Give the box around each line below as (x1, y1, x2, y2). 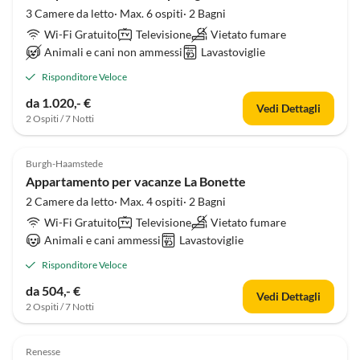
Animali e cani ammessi (44, 233, 162, 247)
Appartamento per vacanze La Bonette (26, 174, 246, 189)
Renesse (26, 346, 60, 358)
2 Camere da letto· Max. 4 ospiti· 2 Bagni (26, 194, 226, 208)
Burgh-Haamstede (26, 157, 103, 170)
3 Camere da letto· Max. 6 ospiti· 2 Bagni (26, 6, 226, 20)
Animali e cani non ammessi (44, 45, 183, 59)
